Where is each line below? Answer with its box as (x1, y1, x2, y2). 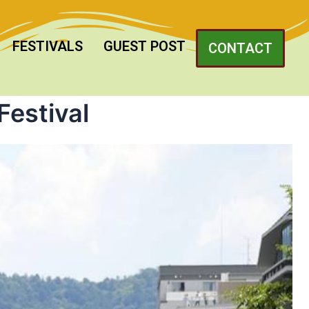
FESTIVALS (12, 37, 83, 54)
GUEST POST (103, 37, 186, 54)
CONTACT (208, 39, 272, 57)
